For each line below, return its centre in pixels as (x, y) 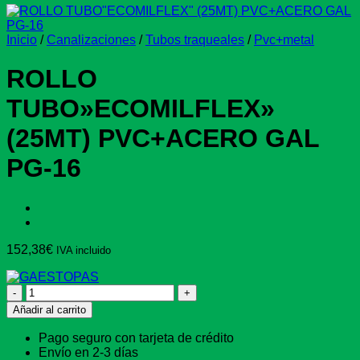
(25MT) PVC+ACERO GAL (163, 139)
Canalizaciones (91, 40)
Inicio (22, 40)
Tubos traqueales (195, 40)
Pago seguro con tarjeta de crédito (136, 337)
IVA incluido (84, 250)
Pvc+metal (284, 40)
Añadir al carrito (49, 309)
